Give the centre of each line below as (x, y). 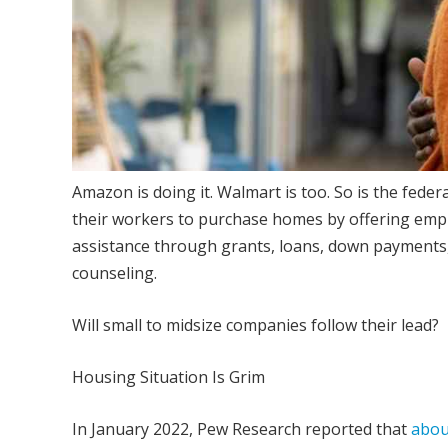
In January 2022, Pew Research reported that (241, 428)
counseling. (114, 272)
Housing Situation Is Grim (168, 376)
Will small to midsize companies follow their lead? (255, 324)
